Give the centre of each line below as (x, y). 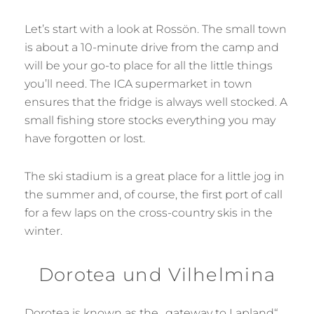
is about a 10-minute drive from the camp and (152, 47)
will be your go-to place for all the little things (149, 65)
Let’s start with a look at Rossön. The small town (156, 29)
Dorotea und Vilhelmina (157, 274)
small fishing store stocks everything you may (150, 120)
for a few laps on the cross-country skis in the (149, 212)
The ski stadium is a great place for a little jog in (155, 176)
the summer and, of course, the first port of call (153, 194)
